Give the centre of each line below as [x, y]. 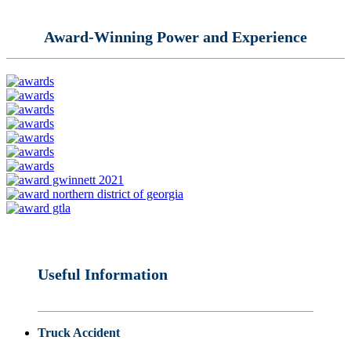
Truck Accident [79, 333]
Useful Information [103, 275]
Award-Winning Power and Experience [175, 36]
